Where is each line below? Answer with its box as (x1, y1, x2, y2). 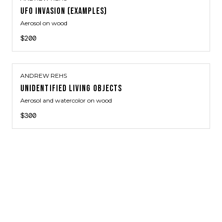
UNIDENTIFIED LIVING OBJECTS (20, 83, 122, 94)
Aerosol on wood (20, 19, 67, 27)
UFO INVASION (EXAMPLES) (20, 6, 107, 16)
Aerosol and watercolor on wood (20, 97, 112, 104)
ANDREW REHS (20, 72, 67, 79)
